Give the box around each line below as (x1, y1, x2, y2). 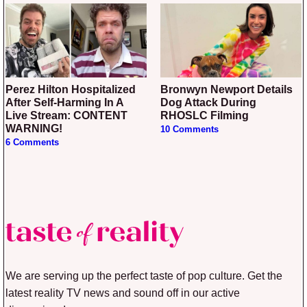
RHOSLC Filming (160, 109, 249, 121)
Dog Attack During (160, 96, 256, 108)
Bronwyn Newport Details (160, 83, 169, 95)
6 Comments (5, 137, 59, 147)
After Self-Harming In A (5, 96, 123, 108)
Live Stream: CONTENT (5, 109, 127, 121)
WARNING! (5, 122, 62, 134)
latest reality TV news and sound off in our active (5, 286, 240, 299)
